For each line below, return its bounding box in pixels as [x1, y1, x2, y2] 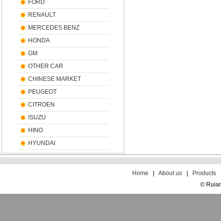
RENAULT [28, 11, 56, 18]
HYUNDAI [28, 140, 55, 147]
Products [192, 170, 216, 177]
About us [158, 170, 182, 177]
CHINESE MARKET [28, 75, 81, 82]
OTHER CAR [28, 63, 63, 70]
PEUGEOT [28, 88, 57, 95]
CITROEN [28, 101, 55, 108]
